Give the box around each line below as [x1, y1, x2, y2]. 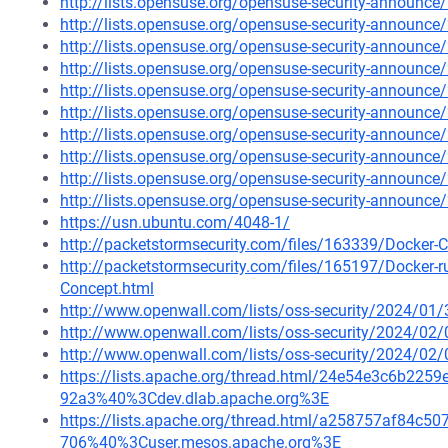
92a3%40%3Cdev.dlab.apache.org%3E [60, 389, 329, 408]
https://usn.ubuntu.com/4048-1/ [60, 213, 290, 232]
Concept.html [60, 279, 154, 298]
